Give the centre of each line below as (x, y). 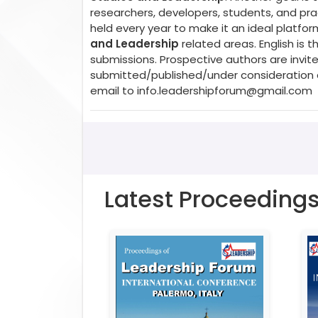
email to (114, 90)
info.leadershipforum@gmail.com (225, 90)
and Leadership (135, 43)
